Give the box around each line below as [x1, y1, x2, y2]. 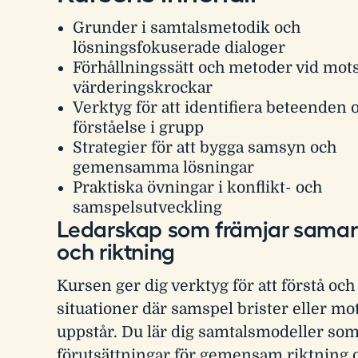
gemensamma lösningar [72, 158, 254, 177]
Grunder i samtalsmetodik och [72, 18, 300, 37]
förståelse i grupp [72, 118, 204, 137]
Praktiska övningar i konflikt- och [72, 178, 322, 197]
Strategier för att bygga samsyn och [72, 138, 336, 157]
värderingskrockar [72, 78, 213, 97]
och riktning [57, 238, 175, 265]
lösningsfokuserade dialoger [72, 38, 285, 57]
